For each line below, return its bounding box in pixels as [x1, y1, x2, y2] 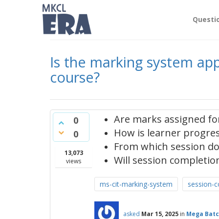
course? [50, 67, 100, 87]
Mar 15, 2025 [141, 210, 178, 218]
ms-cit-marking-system [100, 179, 173, 189]
